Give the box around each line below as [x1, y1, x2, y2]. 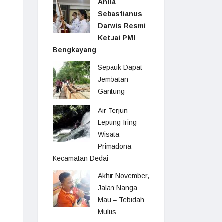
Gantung [98, 87, 125, 95]
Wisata [98, 130, 119, 138]
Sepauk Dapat [98, 63, 142, 71]
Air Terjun [98, 107, 128, 114]
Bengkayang [53, 46, 96, 54]
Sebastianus [98, 10, 142, 18]
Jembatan [98, 75, 128, 83]
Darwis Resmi [98, 22, 146, 30]
